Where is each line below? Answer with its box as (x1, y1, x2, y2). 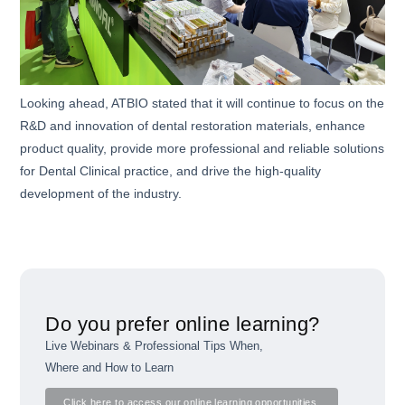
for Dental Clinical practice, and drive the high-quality (20, 163, 322, 178)
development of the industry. (20, 185, 183, 201)
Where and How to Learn (45, 360, 174, 374)
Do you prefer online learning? (45, 312, 320, 335)
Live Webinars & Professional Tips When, (45, 338, 264, 353)
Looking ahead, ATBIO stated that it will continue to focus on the (20, 95, 385, 110)
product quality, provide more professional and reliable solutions (20, 140, 385, 155)
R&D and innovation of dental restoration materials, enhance (20, 118, 366, 133)
